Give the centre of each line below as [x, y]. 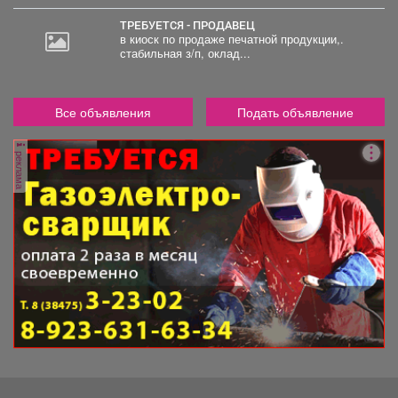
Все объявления [103, 112]
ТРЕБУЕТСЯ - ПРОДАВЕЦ [191, 25]
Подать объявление [295, 112]
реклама [20, 169]
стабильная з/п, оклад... [185, 54]
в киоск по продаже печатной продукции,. [231, 40]
